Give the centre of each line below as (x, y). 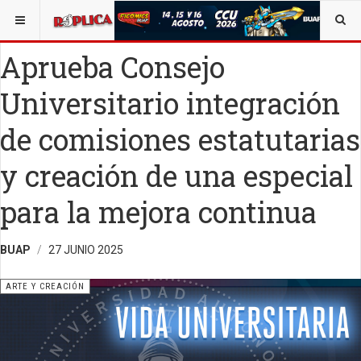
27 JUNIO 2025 (86, 250)
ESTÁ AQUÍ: (38, 15)
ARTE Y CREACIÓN (45, 286)
